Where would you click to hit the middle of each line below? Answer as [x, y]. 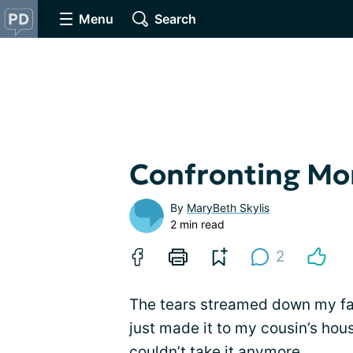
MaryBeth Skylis [228, 208]
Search [175, 19]
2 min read [197, 224]
